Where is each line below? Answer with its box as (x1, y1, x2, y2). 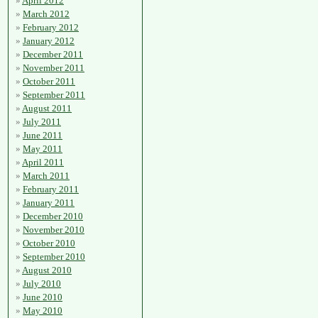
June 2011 (23, 130, 62, 141)
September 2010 (23, 251, 85, 262)
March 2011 (23, 170, 70, 181)
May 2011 (23, 143, 62, 154)
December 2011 (23, 49, 83, 60)
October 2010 (23, 238, 75, 248)
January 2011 (23, 197, 75, 208)
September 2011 (23, 89, 85, 100)
